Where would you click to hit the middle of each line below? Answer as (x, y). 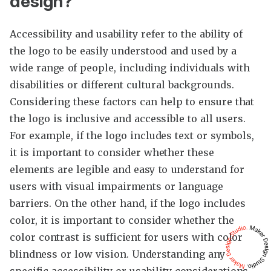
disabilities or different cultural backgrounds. (122, 85)
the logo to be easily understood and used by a (123, 51)
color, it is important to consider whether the (122, 220)
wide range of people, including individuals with (130, 68)
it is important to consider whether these (112, 153)
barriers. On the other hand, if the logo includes (128, 204)
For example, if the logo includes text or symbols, (132, 136)
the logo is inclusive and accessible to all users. (128, 119)
